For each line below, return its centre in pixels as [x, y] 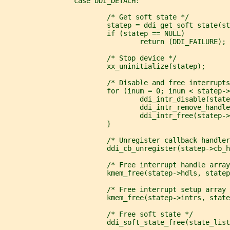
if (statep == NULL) [94, 33]
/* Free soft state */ [99, 214]
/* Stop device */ [90, 58]
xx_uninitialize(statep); [105, 66]
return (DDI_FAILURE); [115, 41]
